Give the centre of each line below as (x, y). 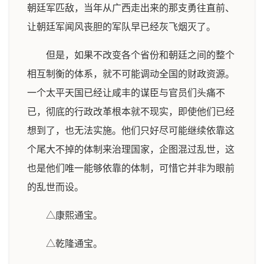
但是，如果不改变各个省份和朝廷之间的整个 (140, 55)
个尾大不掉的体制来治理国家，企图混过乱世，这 (131, 149)
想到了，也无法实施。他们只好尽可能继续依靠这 (131, 131)
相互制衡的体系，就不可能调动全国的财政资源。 (131, 74)
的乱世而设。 (55, 187)
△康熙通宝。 (74, 215)
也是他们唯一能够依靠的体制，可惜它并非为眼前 (131, 168)
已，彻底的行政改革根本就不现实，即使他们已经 (131, 112)
